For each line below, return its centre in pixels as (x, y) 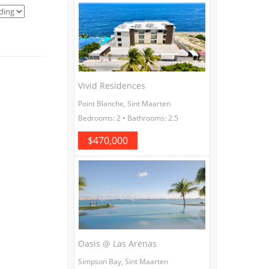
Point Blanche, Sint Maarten (124, 103)
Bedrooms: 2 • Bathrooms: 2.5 (128, 118)
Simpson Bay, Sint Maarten (123, 261)
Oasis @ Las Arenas (117, 243)
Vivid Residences (112, 85)
